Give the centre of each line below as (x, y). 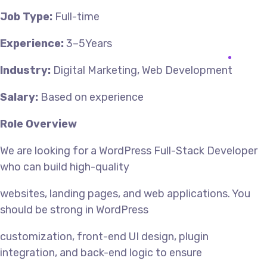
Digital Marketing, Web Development (142, 70)
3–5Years (88, 44)
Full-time (76, 17)
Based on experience (91, 97)
